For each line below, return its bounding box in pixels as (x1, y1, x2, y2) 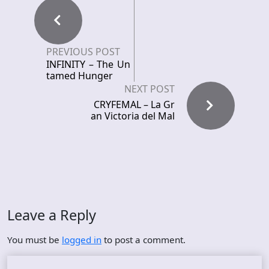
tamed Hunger (46, 69, 113, 82)
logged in (62, 234, 101, 246)
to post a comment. (101, 234, 186, 246)
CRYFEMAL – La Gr (94, 98, 175, 111)
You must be (7, 234, 62, 246)
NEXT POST (124, 82, 175, 95)
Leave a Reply (7, 205, 96, 225)
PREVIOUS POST (46, 45, 120, 58)
